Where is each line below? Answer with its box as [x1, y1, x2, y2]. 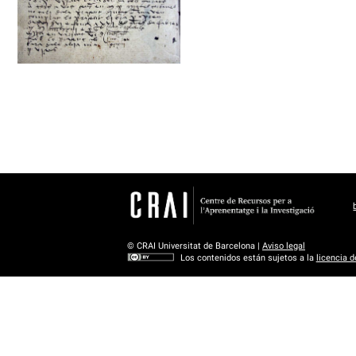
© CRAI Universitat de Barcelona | [127, 240, 262, 251]
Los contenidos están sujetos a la [180, 252, 316, 263]
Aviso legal [262, 240, 305, 251]
